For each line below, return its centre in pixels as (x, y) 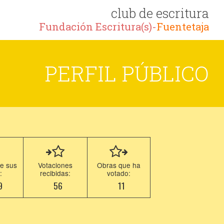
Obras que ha (119, 165)
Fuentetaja (183, 27)
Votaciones (55, 165)
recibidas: (55, 173)
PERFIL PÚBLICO (127, 73)
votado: (119, 173)
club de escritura (160, 13)
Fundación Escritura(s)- (98, 27)
